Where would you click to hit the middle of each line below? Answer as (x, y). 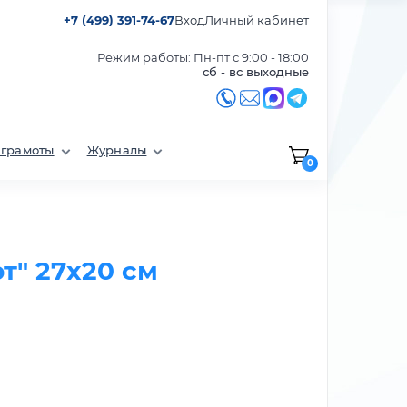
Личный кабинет (257, 20)
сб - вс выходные (256, 72)
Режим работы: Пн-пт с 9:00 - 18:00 (203, 57)
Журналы (117, 150)
